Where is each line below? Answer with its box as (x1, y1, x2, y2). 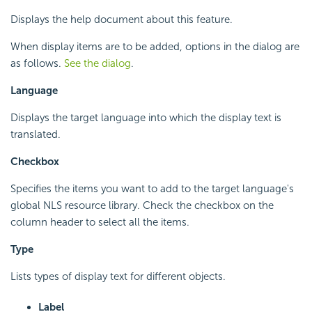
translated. (10, 128, 61, 141)
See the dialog (64, 57, 131, 70)
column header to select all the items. (10, 216, 189, 229)
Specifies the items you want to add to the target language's (10, 182, 294, 196)
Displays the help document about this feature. (10, 13, 233, 26)
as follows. (10, 57, 64, 70)
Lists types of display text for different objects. (10, 270, 226, 283)
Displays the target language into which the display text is (10, 111, 281, 125)
